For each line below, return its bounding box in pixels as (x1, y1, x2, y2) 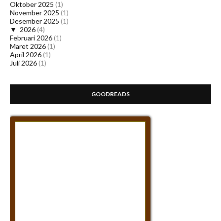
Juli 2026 (10, 59, 37, 68)
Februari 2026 (10, 34, 52, 42)
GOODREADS (91, 90, 130, 98)
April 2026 (10, 50, 41, 59)
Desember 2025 (10, 17, 59, 26)
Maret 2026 (10, 42, 46, 51)
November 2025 (10, 8, 59, 17)
